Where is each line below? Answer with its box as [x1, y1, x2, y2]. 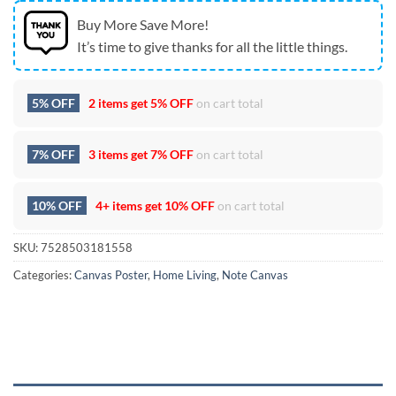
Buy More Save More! [77, 16, 209, 34]
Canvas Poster [74, 268, 148, 283]
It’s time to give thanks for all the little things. [77, 38, 347, 56]
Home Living [153, 268, 217, 283]
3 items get [86, 147, 150, 163]
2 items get [86, 95, 150, 111]
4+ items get [93, 198, 164, 214]
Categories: [13, 268, 74, 283]
